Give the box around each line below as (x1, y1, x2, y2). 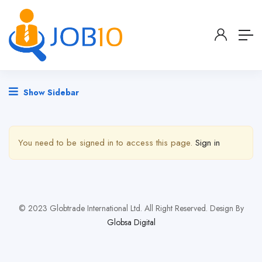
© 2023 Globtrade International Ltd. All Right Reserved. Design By (18, 202, 244, 215)
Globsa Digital (106, 216, 156, 229)
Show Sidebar (21, 87, 79, 99)
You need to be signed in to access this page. (18, 136, 195, 150)
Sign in (195, 136, 220, 150)
